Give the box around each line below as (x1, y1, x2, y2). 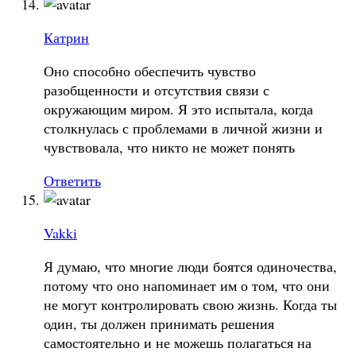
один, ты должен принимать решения (44, 313, 274, 333)
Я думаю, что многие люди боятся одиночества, (44, 256, 337, 276)
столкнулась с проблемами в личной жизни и (44, 118, 323, 137)
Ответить (44, 170, 101, 190)
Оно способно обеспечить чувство (44, 60, 256, 80)
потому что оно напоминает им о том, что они (44, 275, 330, 295)
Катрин (44, 27, 89, 47)
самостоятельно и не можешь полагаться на (44, 332, 311, 352)
